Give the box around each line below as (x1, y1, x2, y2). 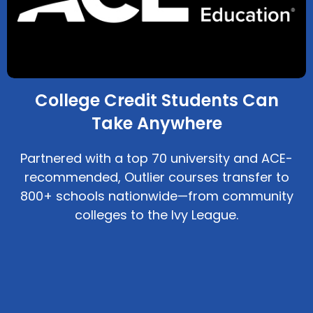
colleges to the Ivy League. (75, 206, 238, 224)
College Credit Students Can (34, 89, 279, 112)
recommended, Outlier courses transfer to (24, 168, 289, 187)
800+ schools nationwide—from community (20, 187, 293, 205)
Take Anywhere (91, 112, 222, 136)
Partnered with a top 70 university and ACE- (20, 150, 293, 168)
